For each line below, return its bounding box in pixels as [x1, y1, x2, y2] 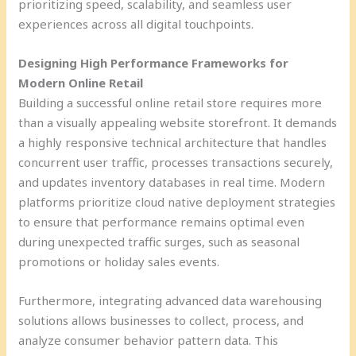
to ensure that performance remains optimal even [18, 213, 305, 230]
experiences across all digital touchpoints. [18, 15, 254, 32]
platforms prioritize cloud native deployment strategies [18, 193, 336, 210]
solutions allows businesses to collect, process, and [18, 311, 304, 328]
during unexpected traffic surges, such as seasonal [18, 233, 300, 250]
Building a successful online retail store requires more [18, 94, 323, 110]
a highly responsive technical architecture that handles [18, 133, 327, 150]
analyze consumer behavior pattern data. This [18, 331, 279, 348]
